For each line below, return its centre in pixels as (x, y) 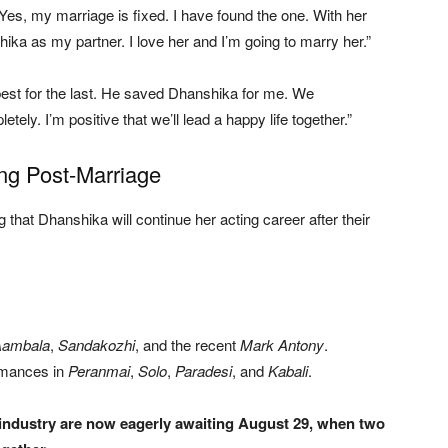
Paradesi (203, 370)
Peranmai (99, 370)
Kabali (288, 370)
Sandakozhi (96, 344)
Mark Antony (282, 344)
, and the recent (187, 344)
